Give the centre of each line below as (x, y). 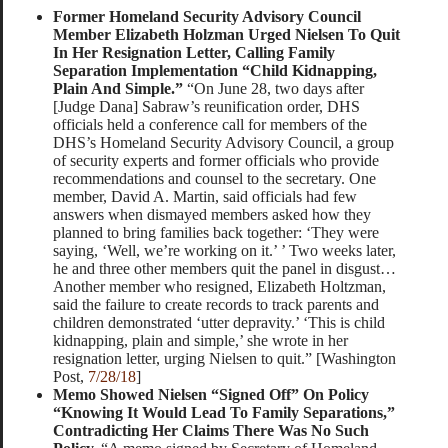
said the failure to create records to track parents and (216, 305)
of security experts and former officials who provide (216, 161)
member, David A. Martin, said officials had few (205, 197)
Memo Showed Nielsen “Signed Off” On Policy (211, 395)
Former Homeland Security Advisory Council (207, 17)
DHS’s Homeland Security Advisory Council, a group (223, 143)
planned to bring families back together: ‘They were (216, 233)
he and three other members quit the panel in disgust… (224, 269)
